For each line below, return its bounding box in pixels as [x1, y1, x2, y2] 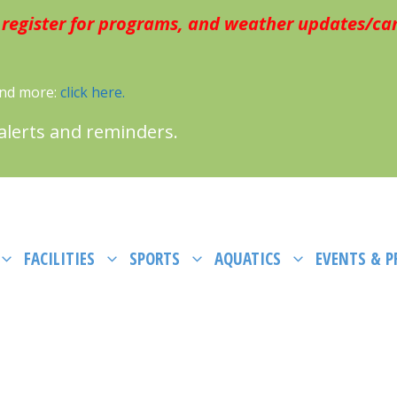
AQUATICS [214, 247, 281, 271]
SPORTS [129, 247, 180, 271]
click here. [60, 82, 125, 103]
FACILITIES [24, 247, 95, 271]
